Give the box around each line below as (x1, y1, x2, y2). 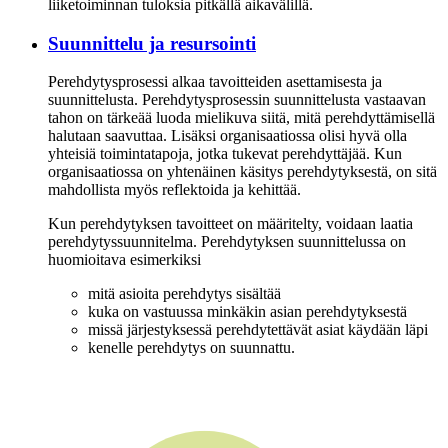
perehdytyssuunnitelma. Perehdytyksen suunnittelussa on (48, 233, 406, 251)
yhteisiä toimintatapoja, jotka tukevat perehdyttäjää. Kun (48, 145, 402, 163)
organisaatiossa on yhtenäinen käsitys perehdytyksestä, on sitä (48, 163, 437, 181)
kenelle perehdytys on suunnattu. (88, 339, 295, 357)
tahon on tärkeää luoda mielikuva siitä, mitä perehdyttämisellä (48, 109, 435, 127)
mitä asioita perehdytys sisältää (88, 285, 281, 303)
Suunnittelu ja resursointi (48, 32, 256, 54)
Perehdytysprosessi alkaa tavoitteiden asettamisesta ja (48, 73, 382, 91)
